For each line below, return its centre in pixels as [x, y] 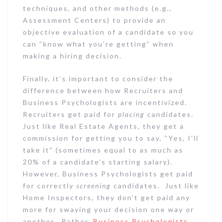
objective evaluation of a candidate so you [108, 32]
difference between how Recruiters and [103, 90]
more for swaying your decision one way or [109, 209]
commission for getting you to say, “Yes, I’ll [111, 138]
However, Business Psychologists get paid [108, 173]
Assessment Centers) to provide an [94, 20]
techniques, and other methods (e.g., [97, 8]
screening [94, 185]
